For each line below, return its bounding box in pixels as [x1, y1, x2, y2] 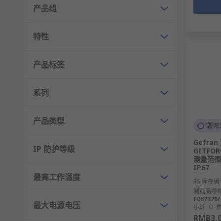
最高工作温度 [33, 172, 80, 183]
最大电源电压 [33, 200, 80, 211]
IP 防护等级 [33, 144, 75, 155]
